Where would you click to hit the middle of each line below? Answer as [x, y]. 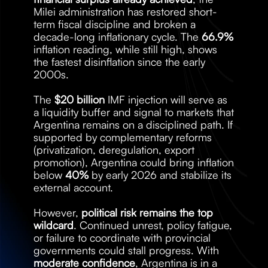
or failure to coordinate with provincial [122, 237]
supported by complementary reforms [123, 137]
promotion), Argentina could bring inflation [134, 162]
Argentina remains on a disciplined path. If [133, 124]
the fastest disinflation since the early [119, 62]
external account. [73, 187]
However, [57, 212]
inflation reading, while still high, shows [125, 49]
